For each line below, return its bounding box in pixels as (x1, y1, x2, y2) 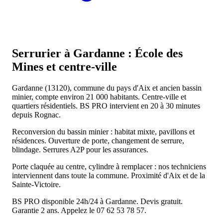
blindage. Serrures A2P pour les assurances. (12, 145, 148, 154)
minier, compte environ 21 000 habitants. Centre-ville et (12, 92, 186, 101)
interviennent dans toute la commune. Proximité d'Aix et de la (12, 171, 205, 180)
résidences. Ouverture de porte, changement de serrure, (12, 136, 184, 145)
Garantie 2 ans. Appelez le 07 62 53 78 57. (12, 206, 146, 215)
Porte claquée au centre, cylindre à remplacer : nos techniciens (12, 162, 206, 171)
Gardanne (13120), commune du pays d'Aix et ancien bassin (12, 83, 202, 92)
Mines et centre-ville (12, 60, 117, 73)
